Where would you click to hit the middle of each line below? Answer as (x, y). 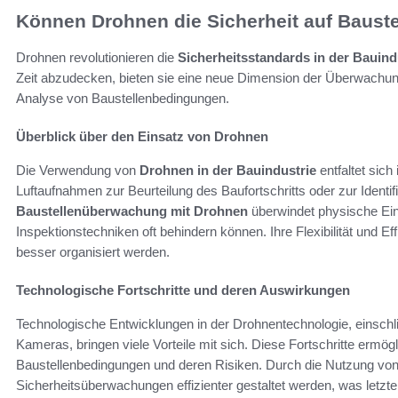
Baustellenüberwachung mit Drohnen (132, 211)
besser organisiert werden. (93, 251)
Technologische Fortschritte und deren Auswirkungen (183, 290)
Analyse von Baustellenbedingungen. (123, 98)
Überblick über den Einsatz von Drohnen (142, 136)
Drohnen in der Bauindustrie (228, 170)
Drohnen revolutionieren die (97, 57)
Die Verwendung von (78, 170)
